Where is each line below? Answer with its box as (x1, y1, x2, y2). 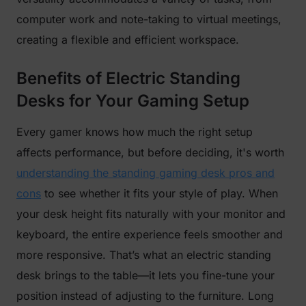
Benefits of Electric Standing (16, 68, 240, 88)
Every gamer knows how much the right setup (16, 124, 253, 139)
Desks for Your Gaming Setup (16, 90, 249, 111)
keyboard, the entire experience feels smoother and (16, 227, 283, 241)
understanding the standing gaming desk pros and (16, 165, 275, 180)
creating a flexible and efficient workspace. (16, 32, 239, 46)
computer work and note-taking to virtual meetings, (16, 12, 281, 26)
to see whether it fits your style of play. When (41, 186, 278, 200)
